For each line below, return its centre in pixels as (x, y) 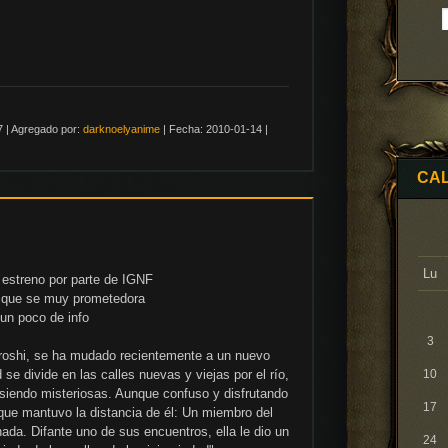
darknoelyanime (121, 128)
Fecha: (186, 128)
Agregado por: (45, 128)
